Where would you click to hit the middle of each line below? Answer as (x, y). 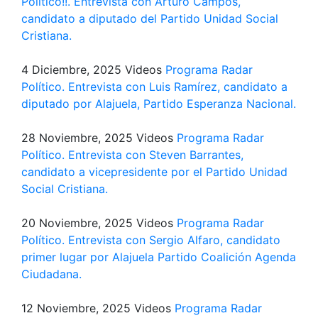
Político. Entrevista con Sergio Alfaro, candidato (151, 240)
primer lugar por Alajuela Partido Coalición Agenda (159, 257)
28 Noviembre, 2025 (77, 138)
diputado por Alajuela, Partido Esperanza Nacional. (159, 104)
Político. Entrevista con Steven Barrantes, (132, 155)
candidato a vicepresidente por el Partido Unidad (154, 172)
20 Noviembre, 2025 (77, 223)
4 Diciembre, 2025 (71, 70)
